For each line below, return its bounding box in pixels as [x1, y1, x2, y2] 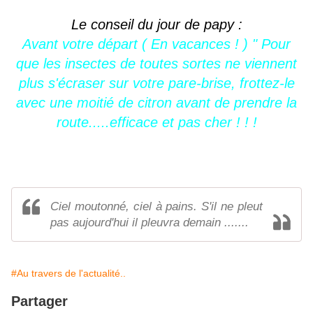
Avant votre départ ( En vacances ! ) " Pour [22, 36, 291, 52]
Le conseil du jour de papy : [71, 17, 242, 33]
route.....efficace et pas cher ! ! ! [56, 115, 257, 131]
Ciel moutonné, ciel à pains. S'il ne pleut [50, 200, 263, 214]
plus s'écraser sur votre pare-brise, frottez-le [18, 75, 295, 92]
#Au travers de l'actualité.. [11, 268, 126, 279]
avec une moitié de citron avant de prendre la [16, 95, 297, 111]
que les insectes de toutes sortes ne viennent [16, 56, 297, 72]
